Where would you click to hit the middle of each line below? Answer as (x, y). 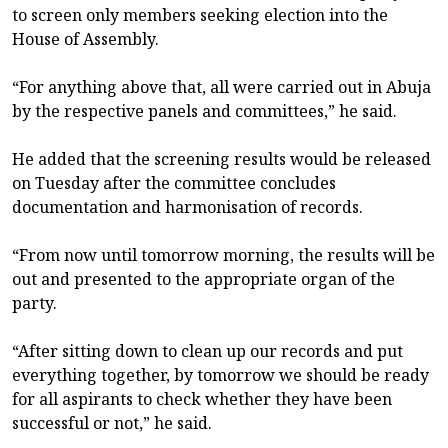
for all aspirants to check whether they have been (202, 398)
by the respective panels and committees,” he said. (204, 110)
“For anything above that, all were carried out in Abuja (221, 86)
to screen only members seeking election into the (200, 14)
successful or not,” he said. (112, 422)
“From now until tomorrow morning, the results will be (223, 254)
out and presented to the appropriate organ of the (203, 278)
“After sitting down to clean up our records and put (207, 350)
